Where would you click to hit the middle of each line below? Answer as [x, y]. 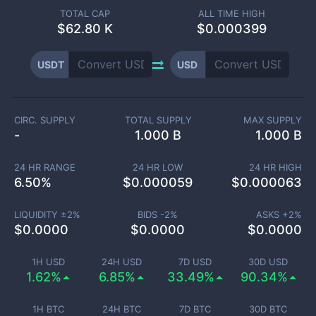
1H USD [48, 262]
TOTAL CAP [85, 13]
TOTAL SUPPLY [158, 120]
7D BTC [195, 309]
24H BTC [121, 309]
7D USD [195, 262]
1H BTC [48, 309]
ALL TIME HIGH [231, 13]
